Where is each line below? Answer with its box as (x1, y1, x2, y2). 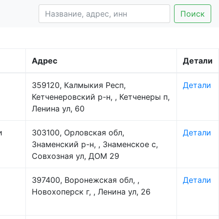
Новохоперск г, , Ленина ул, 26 (32, 187, 151, 197)
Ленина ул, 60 (32, 104, 85, 113)
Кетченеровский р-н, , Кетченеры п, (32, 92, 170, 102)
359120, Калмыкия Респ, (32, 80, 126, 90)
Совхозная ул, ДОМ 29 (32, 151, 119, 161)
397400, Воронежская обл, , (32, 175, 139, 185)
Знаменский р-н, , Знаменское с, (32, 139, 158, 149)
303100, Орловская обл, (32, 128, 124, 137)
